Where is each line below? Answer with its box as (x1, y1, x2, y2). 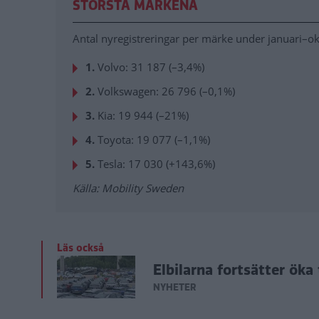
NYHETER (153, 280, 197, 294)
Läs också (57, 241, 104, 256)
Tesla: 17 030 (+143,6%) (98, 157, 215, 172)
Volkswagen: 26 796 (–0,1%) (98, 84, 235, 99)
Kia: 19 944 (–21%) (98, 108, 189, 123)
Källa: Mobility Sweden (73, 181, 184, 196)
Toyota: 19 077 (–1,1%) (98, 132, 210, 147)
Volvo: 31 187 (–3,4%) (98, 60, 204, 75)
